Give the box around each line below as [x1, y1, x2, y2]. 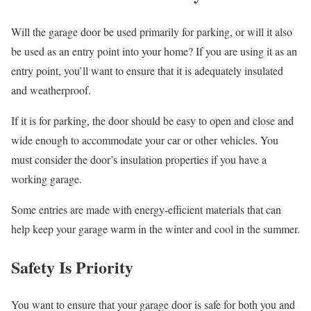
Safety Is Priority [11, 254, 133, 279]
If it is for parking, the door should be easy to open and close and [11, 112, 294, 128]
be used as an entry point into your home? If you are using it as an [11, 43, 297, 58]
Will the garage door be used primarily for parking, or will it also [11, 24, 292, 39]
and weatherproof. [11, 82, 91, 97]
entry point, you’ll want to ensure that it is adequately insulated [11, 62, 283, 78]
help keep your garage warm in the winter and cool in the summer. [11, 221, 300, 236]
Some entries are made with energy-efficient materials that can [11, 201, 281, 217]
